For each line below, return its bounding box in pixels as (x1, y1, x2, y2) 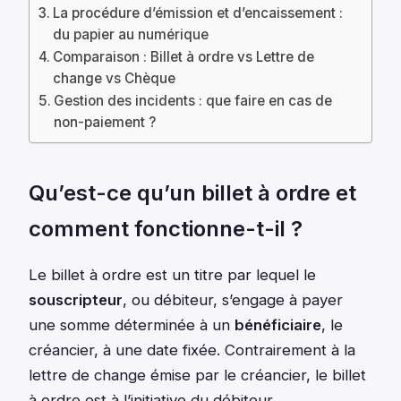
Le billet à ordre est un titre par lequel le (29, 266, 316, 285)
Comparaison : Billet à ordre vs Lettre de (53, 48, 315, 66)
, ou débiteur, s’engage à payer (123, 291, 343, 310)
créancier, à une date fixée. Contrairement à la (29, 341, 355, 360)
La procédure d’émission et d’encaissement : (53, 4, 344, 22)
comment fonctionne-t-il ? (29, 216, 303, 243)
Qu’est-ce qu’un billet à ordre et (29, 180, 356, 207)
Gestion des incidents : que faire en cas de (54, 92, 333, 110)
